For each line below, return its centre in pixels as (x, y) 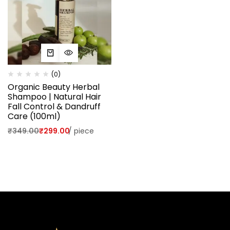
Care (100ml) (34, 116)
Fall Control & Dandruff (54, 107)
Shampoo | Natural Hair (54, 97)
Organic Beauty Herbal (54, 87)
